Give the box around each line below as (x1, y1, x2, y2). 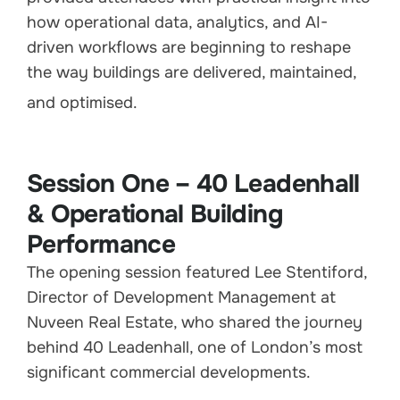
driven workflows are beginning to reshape (27, 37, 351, 58)
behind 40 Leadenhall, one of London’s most (27, 337, 362, 358)
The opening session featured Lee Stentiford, (27, 262, 367, 283)
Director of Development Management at (27, 287, 336, 308)
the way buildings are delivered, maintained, (27, 62, 356, 83)
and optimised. (27, 93, 137, 113)
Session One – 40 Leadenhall (27, 168, 360, 201)
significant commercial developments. (27, 362, 311, 383)
